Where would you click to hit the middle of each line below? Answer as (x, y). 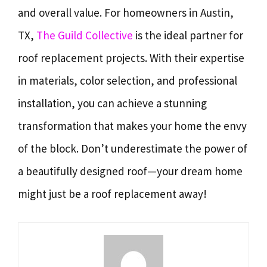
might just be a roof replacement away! (112, 194)
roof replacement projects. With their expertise (131, 58)
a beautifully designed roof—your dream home (130, 171)
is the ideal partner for (188, 35)
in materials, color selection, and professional (128, 80)
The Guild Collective (85, 35)
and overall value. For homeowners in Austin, (126, 13)
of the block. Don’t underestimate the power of (133, 148)
